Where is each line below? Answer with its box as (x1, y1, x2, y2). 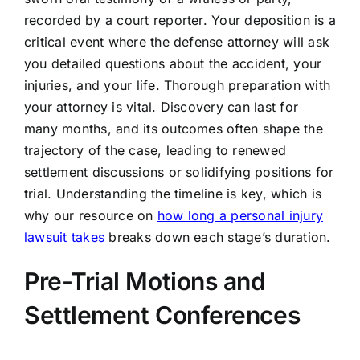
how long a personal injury (157, 207, 324, 224)
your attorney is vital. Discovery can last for (23, 99, 299, 116)
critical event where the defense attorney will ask (23, 34, 329, 51)
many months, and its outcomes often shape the (23, 121, 323, 137)
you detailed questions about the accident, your (23, 55, 322, 72)
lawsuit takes (23, 229, 105, 246)
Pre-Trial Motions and (23, 267, 266, 297)
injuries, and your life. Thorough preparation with (23, 77, 330, 94)
